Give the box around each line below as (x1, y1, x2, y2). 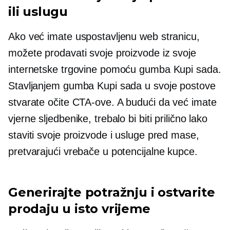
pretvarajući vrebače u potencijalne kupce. (8, 145, 198, 157)
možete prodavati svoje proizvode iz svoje (8, 47, 196, 59)
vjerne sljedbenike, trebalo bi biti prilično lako (8, 112, 208, 124)
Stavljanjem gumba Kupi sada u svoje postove (8, 80, 216, 91)
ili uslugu (8, 4, 68, 19)
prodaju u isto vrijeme (8, 201, 150, 216)
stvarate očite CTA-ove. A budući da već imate (8, 96, 217, 108)
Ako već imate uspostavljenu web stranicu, (8, 30, 200, 42)
